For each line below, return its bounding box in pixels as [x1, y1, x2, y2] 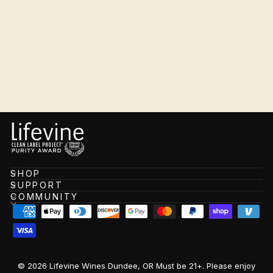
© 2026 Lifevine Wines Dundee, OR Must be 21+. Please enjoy [18, 261, 255, 271]
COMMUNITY [10, 191, 79, 202]
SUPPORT [10, 180, 63, 191]
